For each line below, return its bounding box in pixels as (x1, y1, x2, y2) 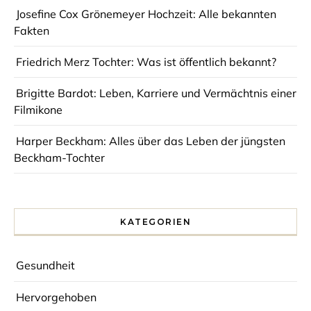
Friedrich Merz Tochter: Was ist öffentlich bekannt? (16, 54, 276, 69)
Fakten (14, 23, 49, 37)
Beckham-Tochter (14, 150, 105, 165)
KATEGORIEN (120, 216, 191, 227)
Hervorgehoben (16, 289, 96, 304)
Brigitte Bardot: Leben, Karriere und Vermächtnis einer (16, 85, 296, 100)
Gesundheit (16, 258, 75, 272)
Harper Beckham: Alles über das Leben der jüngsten (16, 133, 285, 148)
